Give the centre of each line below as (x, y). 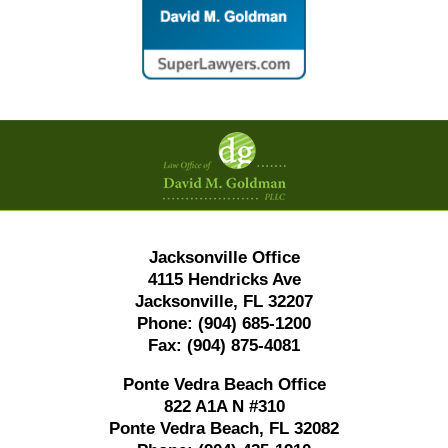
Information (265, 157)
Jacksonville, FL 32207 (224, 301)
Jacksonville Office (224, 257)
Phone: (165, 323)
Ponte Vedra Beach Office (224, 384)
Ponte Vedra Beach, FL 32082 (224, 428)
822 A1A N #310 (224, 406)
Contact (252, 132)
